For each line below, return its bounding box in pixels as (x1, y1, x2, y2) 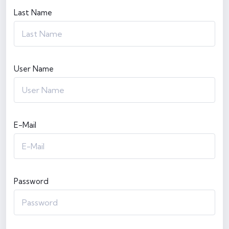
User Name (14, 64, 54, 74)
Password (14, 176, 49, 186)
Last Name (14, 8, 52, 17)
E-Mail (14, 120, 36, 130)
